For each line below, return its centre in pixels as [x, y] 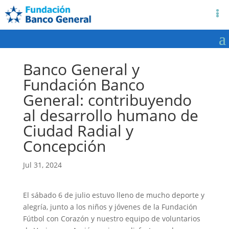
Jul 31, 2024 [42, 165]
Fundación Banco [84, 84]
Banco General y [81, 69]
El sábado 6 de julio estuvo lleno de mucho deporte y [113, 195]
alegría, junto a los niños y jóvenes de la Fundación [110, 207]
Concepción [64, 146]
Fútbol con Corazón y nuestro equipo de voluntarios [111, 218]
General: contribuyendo [107, 100]
